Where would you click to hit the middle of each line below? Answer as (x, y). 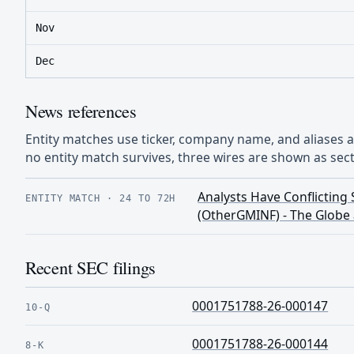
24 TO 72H (148, 198)
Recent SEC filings (90, 267)
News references (81, 110)
